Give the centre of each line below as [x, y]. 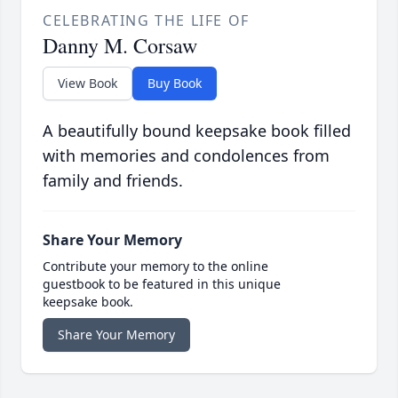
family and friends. [113, 180]
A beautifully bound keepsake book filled [197, 130]
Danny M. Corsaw [120, 45]
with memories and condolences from [186, 155]
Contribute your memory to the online [155, 266]
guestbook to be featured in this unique [162, 283]
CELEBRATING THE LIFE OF [146, 20]
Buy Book [175, 83]
